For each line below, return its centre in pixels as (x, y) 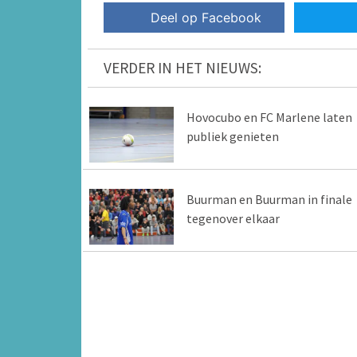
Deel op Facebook (206, 17)
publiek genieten (232, 136)
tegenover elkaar (233, 218)
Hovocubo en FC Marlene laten (269, 117)
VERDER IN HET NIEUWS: (182, 67)
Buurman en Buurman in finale (269, 199)
